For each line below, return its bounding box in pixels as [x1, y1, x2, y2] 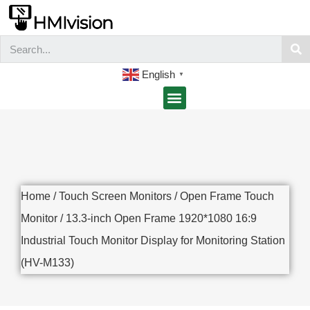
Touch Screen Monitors [59, 190, 172, 202]
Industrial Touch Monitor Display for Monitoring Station [21, 234, 285, 246]
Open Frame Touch [180, 190, 274, 202]
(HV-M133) [21, 256, 74, 268]
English [142, 68, 175, 80]
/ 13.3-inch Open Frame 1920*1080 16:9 [57, 212, 257, 224]
